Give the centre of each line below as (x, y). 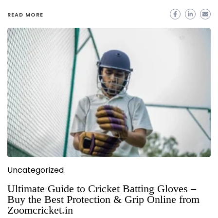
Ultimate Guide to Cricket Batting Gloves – (102, 188)
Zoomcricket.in (40, 210)
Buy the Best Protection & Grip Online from (103, 199)
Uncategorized (36, 170)
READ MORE (25, 14)
